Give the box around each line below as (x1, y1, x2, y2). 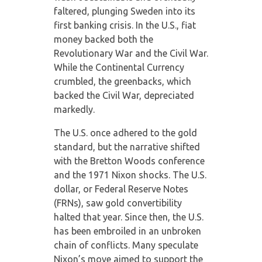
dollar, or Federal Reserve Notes (53, 183, 188, 194)
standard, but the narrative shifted (53, 141, 200, 152)
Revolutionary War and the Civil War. (53, 47, 208, 58)
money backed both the (53, 33, 153, 44)
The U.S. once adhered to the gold (53, 127, 197, 138)
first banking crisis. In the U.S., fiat (53, 19, 196, 30)
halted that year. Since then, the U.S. (53, 211, 204, 222)
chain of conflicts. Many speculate (53, 239, 198, 250)
